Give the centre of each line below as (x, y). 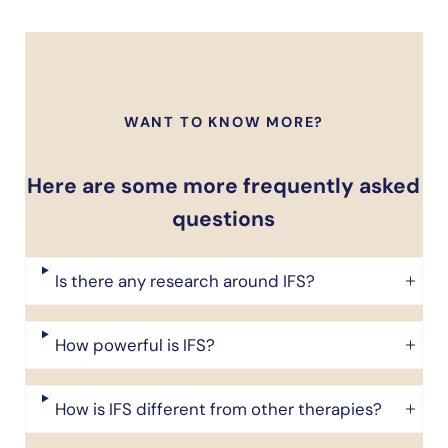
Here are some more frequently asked (224, 186)
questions (224, 219)
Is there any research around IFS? (184, 281)
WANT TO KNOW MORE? (224, 122)
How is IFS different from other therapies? (218, 409)
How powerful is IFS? (134, 345)
